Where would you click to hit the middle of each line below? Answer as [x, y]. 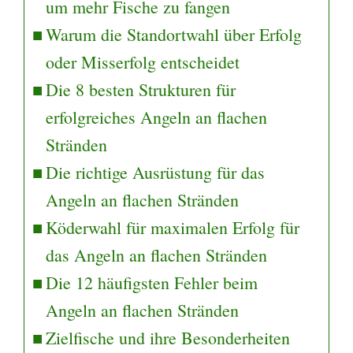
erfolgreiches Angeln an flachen [157, 117]
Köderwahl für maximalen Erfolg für [173, 227]
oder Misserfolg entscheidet [143, 61]
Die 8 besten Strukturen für [141, 89]
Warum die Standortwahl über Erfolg [174, 34]
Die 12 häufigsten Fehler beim [152, 282]
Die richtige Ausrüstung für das [156, 172]
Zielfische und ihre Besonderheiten [168, 337]
